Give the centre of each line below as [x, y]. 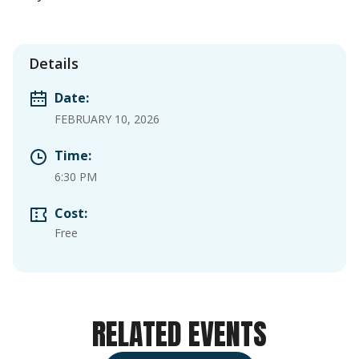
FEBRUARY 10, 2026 [107, 119]
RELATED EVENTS [179, 335]
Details [54, 64]
